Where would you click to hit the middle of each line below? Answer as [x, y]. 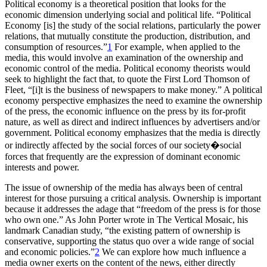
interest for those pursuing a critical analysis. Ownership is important [133, 198]
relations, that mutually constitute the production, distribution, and [128, 36]
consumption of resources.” [56, 46]
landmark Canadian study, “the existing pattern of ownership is [122, 230]
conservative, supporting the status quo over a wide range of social [129, 241]
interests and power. [42, 167]
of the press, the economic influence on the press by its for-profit [125, 111]
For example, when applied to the [176, 46]
